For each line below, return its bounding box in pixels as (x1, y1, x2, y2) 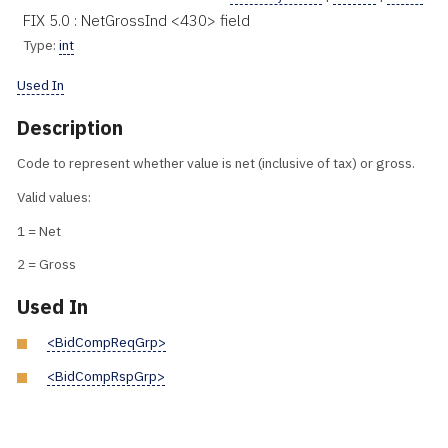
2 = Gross (17, 255, 76, 274)
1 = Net (17, 221, 61, 240)
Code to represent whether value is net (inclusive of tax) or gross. (17, 153, 415, 172)
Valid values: (17, 187, 91, 206)
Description (17, 114, 123, 140)
